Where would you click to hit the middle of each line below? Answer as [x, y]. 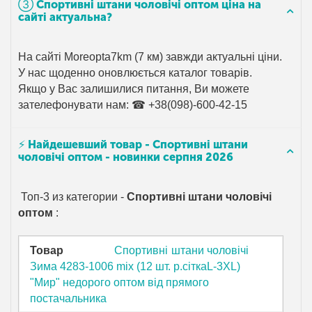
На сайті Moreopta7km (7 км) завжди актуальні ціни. [150, 57]
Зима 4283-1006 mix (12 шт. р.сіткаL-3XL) [135, 266]
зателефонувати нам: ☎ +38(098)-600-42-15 [133, 105]
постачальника [69, 298]
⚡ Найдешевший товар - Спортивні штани [133, 145]
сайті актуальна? [65, 17]
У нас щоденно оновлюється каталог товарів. [135, 73]
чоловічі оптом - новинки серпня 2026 [126, 157]
